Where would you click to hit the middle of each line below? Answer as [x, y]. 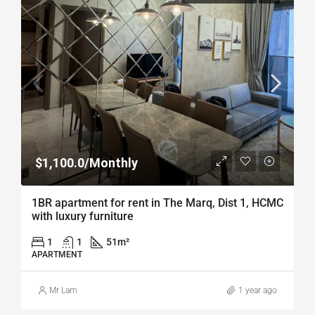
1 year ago [258, 290]
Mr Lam [63, 290]
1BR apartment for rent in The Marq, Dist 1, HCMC [157, 203]
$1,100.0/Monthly [86, 163]
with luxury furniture [83, 216]
